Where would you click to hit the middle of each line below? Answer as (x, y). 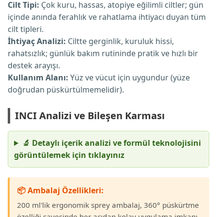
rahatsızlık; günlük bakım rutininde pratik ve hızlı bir (103, 53)
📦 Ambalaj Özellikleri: (60, 190)
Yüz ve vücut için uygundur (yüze (129, 77)
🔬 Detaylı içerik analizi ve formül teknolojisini (111, 143)
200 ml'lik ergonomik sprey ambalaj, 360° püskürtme (108, 205)
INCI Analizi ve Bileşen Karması (90, 116)
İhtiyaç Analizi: (37, 41)
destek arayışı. (34, 65)
